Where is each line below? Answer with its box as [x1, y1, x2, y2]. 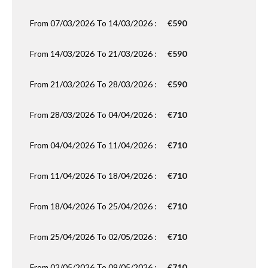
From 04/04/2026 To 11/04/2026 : [30, 140, 159, 150]
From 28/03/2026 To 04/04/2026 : [30, 109, 159, 120]
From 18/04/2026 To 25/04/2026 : [30, 201, 159, 211]
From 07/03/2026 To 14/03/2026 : [30, 18, 159, 28]
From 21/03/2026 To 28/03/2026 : [30, 79, 159, 89]
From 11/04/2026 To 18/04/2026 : [30, 170, 159, 181]
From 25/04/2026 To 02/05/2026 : [30, 232, 159, 242]
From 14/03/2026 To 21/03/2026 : [30, 48, 159, 59]
